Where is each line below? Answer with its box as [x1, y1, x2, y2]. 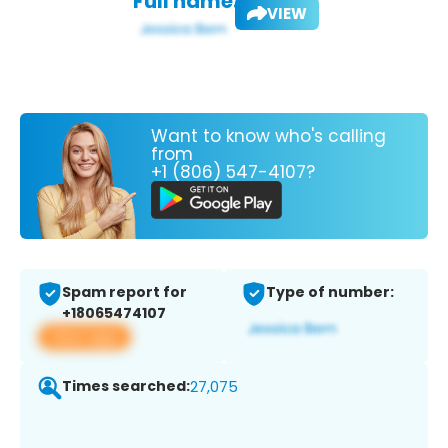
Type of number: [266, 282, 394, 303]
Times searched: [62, 376, 190, 397]
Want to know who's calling [151, 123, 386, 148]
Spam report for [62, 282, 187, 303]
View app [50, 326, 119, 348]
